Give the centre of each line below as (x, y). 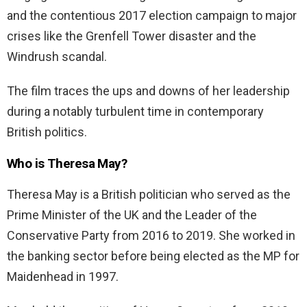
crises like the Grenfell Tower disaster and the (132, 36)
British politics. (47, 132)
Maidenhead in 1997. (63, 277)
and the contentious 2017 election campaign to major (152, 16)
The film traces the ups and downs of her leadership (148, 91)
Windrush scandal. (57, 57)
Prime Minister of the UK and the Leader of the (132, 215)
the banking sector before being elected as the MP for (153, 256)
